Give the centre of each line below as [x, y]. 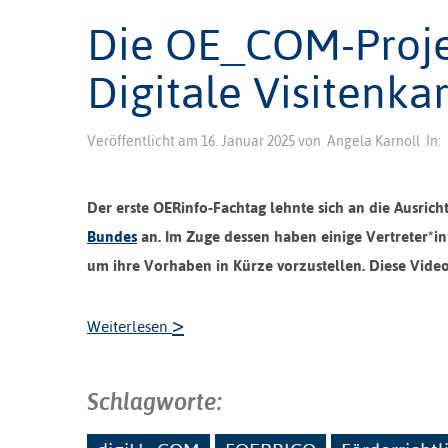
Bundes [112, 236]
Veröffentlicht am [144, 140]
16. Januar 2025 [248, 140]
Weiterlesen [129, 326]
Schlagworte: [154, 401]
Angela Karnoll [373, 140]
